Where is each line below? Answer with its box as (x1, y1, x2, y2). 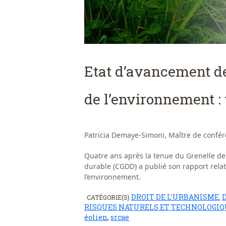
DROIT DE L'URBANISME (131, 192, 219, 202)
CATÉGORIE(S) (87, 193, 131, 202)
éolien (84, 212, 107, 222)
